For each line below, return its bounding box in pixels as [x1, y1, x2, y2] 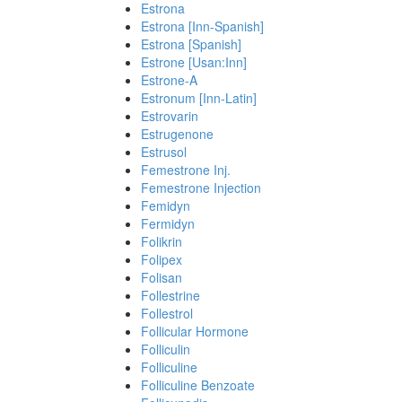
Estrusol [141, 143, 187, 161]
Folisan [141, 268, 182, 286]
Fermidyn [141, 214, 195, 232]
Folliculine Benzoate [141, 376, 255, 394]
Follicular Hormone [141, 322, 249, 340]
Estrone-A [141, 71, 197, 89]
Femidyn [141, 197, 190, 214]
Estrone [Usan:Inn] [141, 53, 247, 71]
